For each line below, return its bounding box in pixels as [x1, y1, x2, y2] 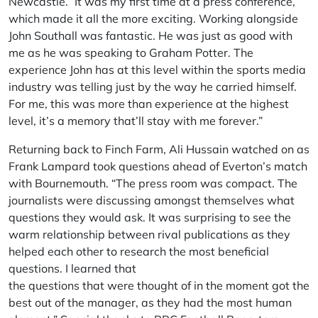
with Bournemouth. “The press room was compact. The [9, 176, 297, 190]
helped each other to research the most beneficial [9, 244, 269, 258]
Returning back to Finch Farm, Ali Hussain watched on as [9, 142, 309, 156]
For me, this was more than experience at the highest [9, 97, 289, 111]
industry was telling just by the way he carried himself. [9, 79, 297, 94]
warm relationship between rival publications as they [9, 227, 290, 241]
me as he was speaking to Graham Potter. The [9, 45, 253, 60]
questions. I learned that [9, 261, 136, 275]
